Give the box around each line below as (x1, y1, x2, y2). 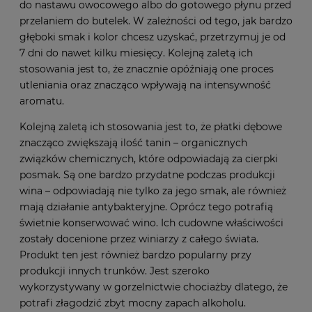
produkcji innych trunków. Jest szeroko (19, 265, 210, 278)
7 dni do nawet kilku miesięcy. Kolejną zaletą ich (19, 47, 253, 60)
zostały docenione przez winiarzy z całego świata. (19, 233, 258, 246)
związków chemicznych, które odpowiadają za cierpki (19, 153, 278, 166)
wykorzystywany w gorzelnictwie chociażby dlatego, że (19, 281, 288, 294)
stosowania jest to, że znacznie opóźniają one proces (19, 63, 274, 76)
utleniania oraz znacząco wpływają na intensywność (19, 79, 271, 92)
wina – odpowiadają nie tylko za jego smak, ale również (19, 185, 286, 198)
